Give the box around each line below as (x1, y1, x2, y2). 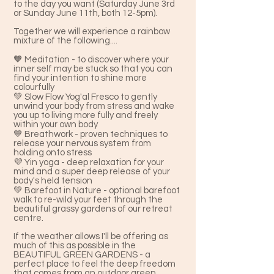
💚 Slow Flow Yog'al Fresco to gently (13, 92, 157, 102)
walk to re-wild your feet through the (13, 195, 163, 204)
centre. (13, 213, 43, 223)
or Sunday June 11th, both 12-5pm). (13, 9, 157, 18)
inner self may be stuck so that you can (13, 64, 172, 73)
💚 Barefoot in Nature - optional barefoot (13, 186, 180, 195)
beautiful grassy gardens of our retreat (13, 204, 172, 213)
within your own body (13, 120, 98, 129)
